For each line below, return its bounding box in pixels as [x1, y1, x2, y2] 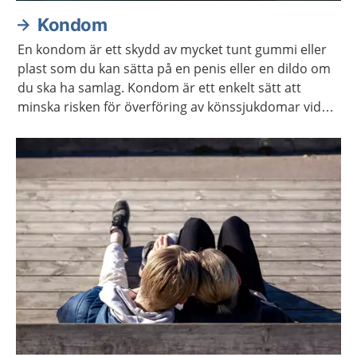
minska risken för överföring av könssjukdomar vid [18, 98, 321, 116]
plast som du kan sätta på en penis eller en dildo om [18, 60, 331, 77]
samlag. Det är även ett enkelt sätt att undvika [18, 117, 292, 135]
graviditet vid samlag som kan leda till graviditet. [18, 136, 306, 154]
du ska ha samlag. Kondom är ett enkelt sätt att [18, 79, 301, 96]
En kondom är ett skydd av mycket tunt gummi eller [18, 41, 327, 58]
